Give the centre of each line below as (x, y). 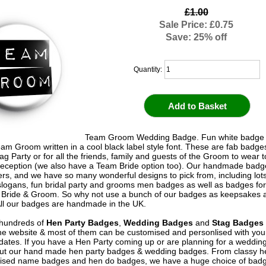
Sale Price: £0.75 (197, 25)
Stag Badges (237, 222)
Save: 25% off (197, 37)
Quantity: (148, 69)
